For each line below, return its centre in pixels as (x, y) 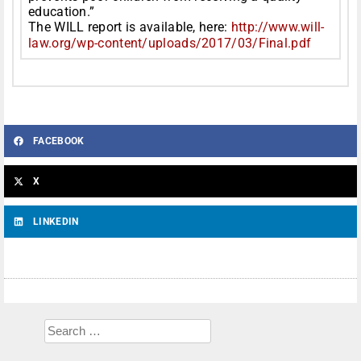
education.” (62, 12)
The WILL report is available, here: (130, 27)
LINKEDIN (56, 222)
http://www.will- (278, 27)
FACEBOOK (59, 141)
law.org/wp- (63, 44)
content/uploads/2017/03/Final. (195, 44)
